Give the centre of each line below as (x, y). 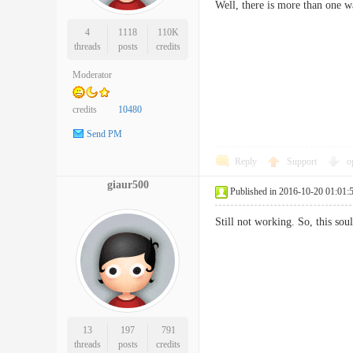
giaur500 (128, 185)
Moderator (92, 75)
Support (303, 162)
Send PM (104, 134)
